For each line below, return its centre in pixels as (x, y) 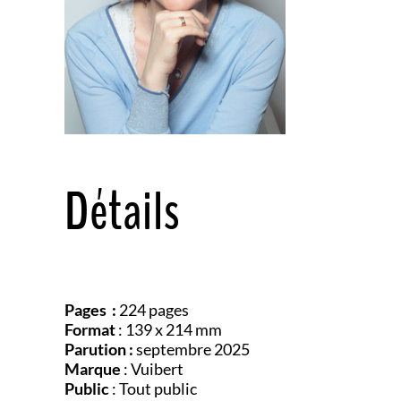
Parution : (99, 349)
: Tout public (153, 388)
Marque (93, 368)
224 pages (154, 309)
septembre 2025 (192, 349)
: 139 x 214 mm (169, 329)
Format (90, 329)
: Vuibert (152, 368)
